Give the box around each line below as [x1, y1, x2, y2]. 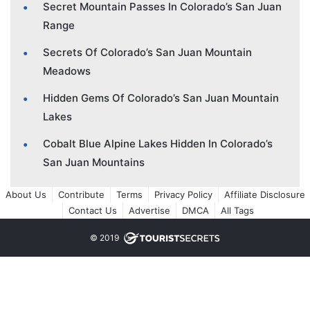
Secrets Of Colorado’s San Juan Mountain [43, 46, 252, 60]
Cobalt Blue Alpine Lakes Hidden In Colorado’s [43, 137, 273, 151]
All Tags [220, 205, 254, 217]
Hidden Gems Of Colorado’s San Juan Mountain [43, 91, 279, 105]
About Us [5, 189, 46, 201]
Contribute [57, 189, 104, 201]
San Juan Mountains [43, 156, 145, 170]
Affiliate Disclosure [224, 189, 305, 201]
